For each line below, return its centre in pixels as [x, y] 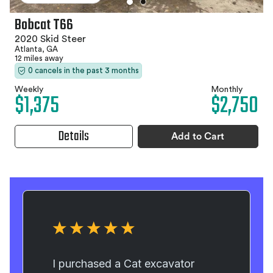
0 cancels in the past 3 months [83, 70]
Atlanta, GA [36, 49]
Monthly [227, 90]
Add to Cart [198, 136]
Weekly [29, 90]
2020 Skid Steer [50, 39]
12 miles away [39, 58]
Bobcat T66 [44, 25]
